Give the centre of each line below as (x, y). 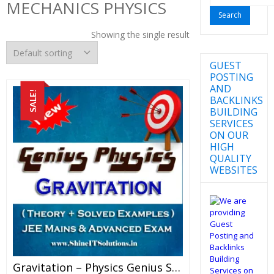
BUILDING (233, 112)
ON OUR (229, 135)
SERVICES (231, 123)
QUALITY (230, 158)
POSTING (231, 77)
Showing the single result (140, 35)
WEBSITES (233, 170)
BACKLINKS (236, 100)
